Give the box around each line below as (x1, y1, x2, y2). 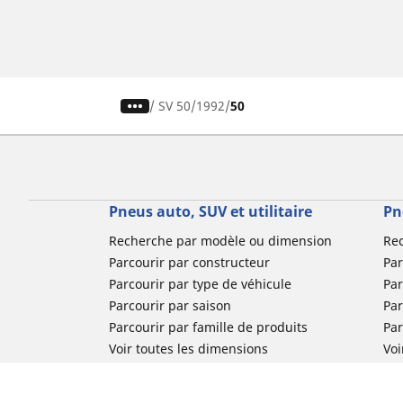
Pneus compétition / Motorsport (108, 383, 301, 401)
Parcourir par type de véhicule (108, 275, 291, 293)
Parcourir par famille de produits (108, 318, 308, 336)
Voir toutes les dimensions (108, 340, 268, 358)
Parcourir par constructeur (108, 254, 270, 272)
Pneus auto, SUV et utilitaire (108, 201, 312, 222)
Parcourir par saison (108, 297, 231, 315)
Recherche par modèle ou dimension (108, 232, 332, 250)
